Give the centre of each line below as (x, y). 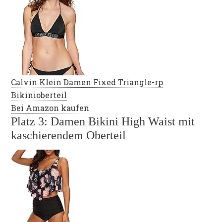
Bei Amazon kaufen (50, 108)
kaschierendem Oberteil (69, 135)
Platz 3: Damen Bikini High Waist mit (103, 121)
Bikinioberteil (39, 95)
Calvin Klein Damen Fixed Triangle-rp (87, 82)
